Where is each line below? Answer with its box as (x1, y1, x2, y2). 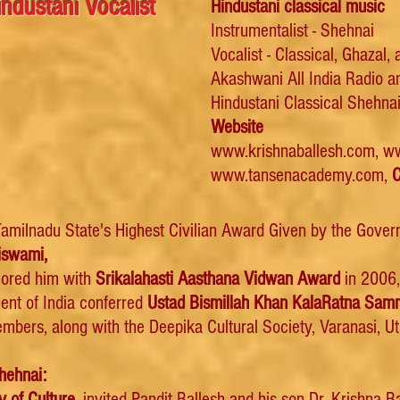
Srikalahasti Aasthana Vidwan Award (96, 268, 340, 290)
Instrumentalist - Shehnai (211, 20, 374, 42)
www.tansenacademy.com (211, 164, 384, 187)
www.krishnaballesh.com (211, 140, 375, 162)
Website (211, 116, 263, 138)
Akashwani (211, 68, 283, 90)
